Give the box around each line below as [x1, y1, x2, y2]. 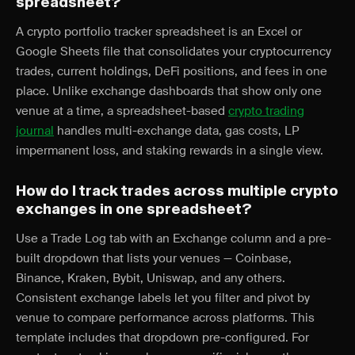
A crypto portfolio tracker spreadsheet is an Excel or [16, 24, 302, 40]
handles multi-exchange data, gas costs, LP [54, 123, 300, 139]
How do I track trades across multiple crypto [16, 185, 338, 199]
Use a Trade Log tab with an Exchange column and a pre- [16, 231, 331, 246]
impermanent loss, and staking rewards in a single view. [16, 143, 323, 158]
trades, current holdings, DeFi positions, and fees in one [16, 63, 327, 79]
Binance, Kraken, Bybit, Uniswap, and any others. [16, 270, 285, 286]
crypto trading [228, 103, 304, 119]
